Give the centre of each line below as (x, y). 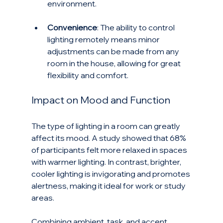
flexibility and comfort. (88, 75)
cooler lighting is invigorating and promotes (111, 174)
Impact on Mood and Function (101, 100)
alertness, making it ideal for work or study (109, 186)
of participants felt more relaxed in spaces (110, 150)
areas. (43, 198)
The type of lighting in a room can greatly (106, 126)
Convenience (72, 28)
